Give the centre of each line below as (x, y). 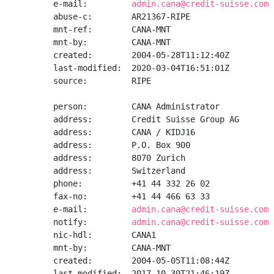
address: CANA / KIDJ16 (124, 132)
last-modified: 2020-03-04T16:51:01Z (141, 68)
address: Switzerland (119, 171)
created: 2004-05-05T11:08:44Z (141, 261)
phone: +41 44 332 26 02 (131, 183)
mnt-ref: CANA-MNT (112, 29)
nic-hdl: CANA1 (105, 235)
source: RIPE (102, 81)
